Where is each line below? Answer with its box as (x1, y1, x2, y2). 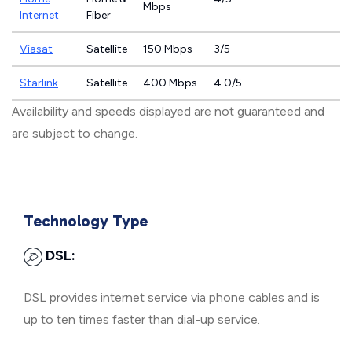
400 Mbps (143, 76, 197, 90)
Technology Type (24, 211, 148, 231)
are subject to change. (12, 126, 137, 141)
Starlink (20, 76, 58, 90)
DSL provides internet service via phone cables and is (24, 290, 320, 306)
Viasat (20, 42, 53, 57)
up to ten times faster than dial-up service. (24, 312, 260, 328)
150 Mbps (143, 42, 192, 57)
